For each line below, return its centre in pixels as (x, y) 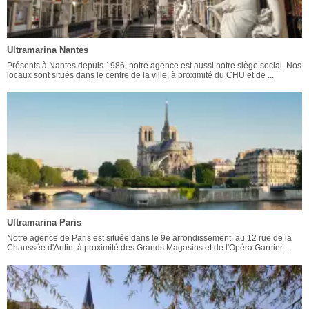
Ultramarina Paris (44, 222)
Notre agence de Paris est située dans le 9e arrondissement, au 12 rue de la (149, 238)
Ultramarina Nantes (48, 50)
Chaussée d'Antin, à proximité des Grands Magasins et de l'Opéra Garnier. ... (150, 247)
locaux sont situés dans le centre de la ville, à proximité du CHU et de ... (140, 75)
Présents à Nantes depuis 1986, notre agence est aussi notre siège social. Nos (154, 65)
